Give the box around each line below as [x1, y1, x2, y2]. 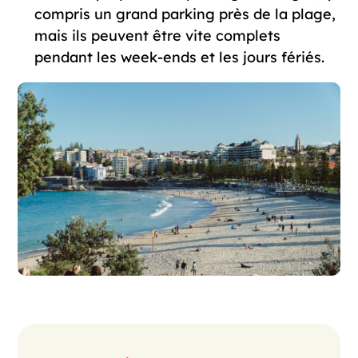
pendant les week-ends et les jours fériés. [34, 47, 324, 66]
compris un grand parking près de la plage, [34, 4, 336, 23]
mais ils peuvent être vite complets [34, 26, 280, 45]
